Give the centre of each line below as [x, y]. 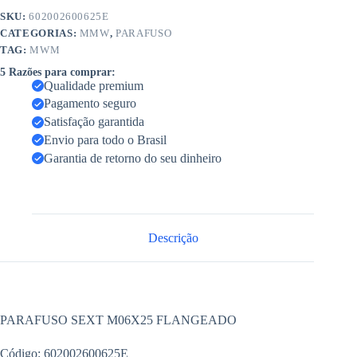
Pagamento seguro [90, 104]
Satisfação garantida [94, 122]
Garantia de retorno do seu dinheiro [133, 158]
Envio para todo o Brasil [105, 139]
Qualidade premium [94, 85]
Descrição [173, 237]
